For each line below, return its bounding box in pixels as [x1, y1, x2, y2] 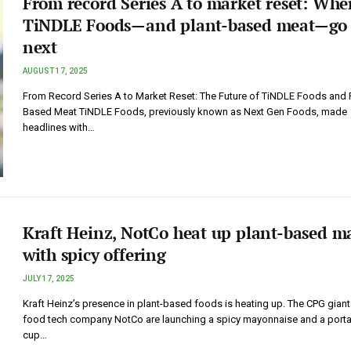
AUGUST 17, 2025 [22, 66, 88, 75]
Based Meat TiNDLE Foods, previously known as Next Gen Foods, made [22, 105, 347, 118]
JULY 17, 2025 [22, 273, 74, 283]
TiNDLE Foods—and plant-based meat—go [22, 13, 348, 36]
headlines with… [22, 121, 95, 133]
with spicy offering [22, 243, 166, 266]
